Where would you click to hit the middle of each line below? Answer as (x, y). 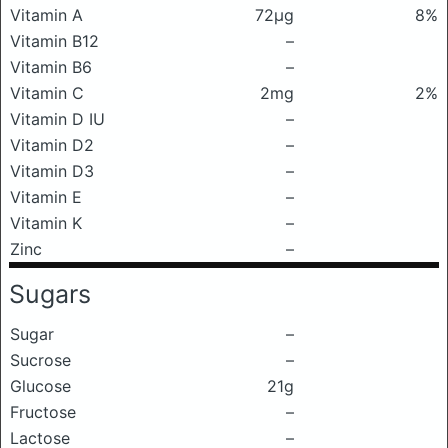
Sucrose (40, 360)
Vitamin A (46, 15)
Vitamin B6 (51, 67)
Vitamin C (47, 93)
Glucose (40, 386)
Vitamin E (46, 197)
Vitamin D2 (52, 145)
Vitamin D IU (57, 119)
